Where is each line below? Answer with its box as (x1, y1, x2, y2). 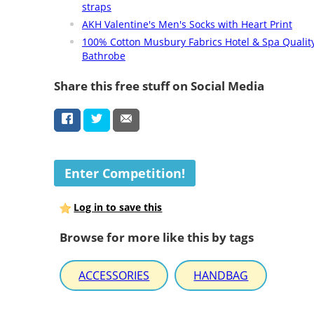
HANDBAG (193, 268, 249, 284)
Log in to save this (74, 200, 163, 214)
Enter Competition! (64, 165, 185, 182)
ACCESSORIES (78, 268, 150, 284)
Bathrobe (81, 49, 125, 62)
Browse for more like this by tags (60, 228, 254, 245)
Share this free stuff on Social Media (53, 77, 264, 94)
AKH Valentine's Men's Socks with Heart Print (81, 18, 292, 31)
